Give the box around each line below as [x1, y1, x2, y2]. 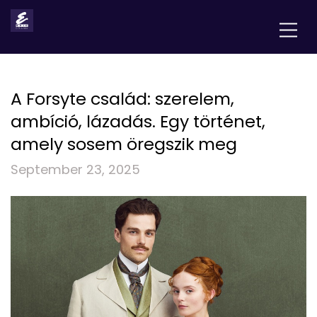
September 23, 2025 [11, 161, 140, 178]
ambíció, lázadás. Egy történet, [11, 110, 265, 133]
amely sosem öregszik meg [11, 132, 237, 156]
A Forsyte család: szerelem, [11, 87, 234, 110]
